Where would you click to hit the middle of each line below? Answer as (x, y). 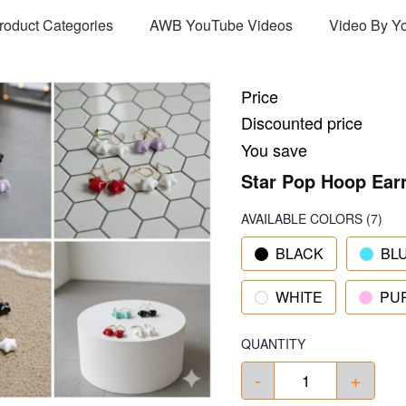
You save (274, 150)
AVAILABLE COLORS (302, 218)
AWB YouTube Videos (221, 24)
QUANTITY (273, 343)
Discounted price (302, 122)
